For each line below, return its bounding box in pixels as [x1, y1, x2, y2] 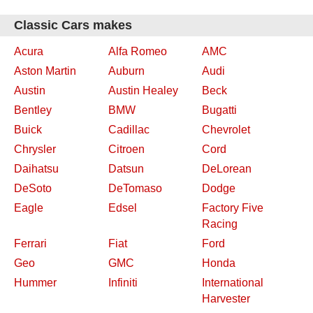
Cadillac [108, 124, 150, 136]
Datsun [108, 163, 144, 175]
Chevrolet [202, 124, 251, 136]
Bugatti [202, 104, 238, 116]
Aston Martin [14, 65, 76, 77]
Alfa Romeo [108, 45, 167, 57]
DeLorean [202, 163, 252, 175]
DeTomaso [108, 182, 162, 194]
